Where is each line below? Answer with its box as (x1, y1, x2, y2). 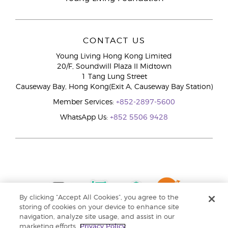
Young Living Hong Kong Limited (56, 53, 172, 60)
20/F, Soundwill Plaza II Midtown (56, 63, 172, 70)
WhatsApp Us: (60, 114, 110, 121)
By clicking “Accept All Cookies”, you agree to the (19, 194, 179, 201)
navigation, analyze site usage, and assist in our (19, 214, 175, 220)
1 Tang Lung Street (81, 73, 147, 80)
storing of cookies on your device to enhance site (19, 204, 180, 211)
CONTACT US (82, 37, 146, 45)
